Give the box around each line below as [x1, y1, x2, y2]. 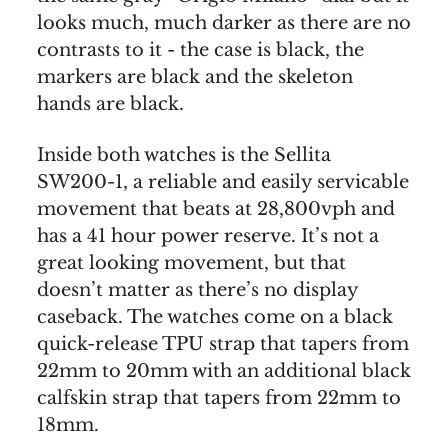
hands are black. [37, 92, 184, 115]
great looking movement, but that [37, 251, 346, 274]
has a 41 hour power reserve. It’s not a [37, 224, 379, 247]
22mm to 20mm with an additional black [37, 359, 411, 382]
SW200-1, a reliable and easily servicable [37, 170, 409, 193]
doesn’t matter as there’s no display [37, 278, 358, 301]
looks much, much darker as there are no [37, 11, 411, 34]
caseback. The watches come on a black [37, 305, 393, 328]
